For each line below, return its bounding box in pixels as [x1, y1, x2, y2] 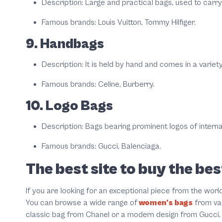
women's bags [137, 198, 193, 208]
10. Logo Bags [26, 98, 113, 114]
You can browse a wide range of [26, 198, 137, 208]
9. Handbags [26, 36, 104, 53]
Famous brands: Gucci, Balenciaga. [42, 142, 161, 151]
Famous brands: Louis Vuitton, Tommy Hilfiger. [42, 18, 196, 27]
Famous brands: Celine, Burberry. [42, 80, 155, 89]
